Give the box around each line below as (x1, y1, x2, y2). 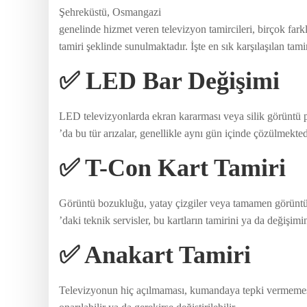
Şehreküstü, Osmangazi (59, 5, 161, 18)
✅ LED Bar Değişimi (59, 66, 280, 95)
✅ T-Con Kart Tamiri (59, 153, 286, 182)
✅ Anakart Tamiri (59, 241, 251, 269)
